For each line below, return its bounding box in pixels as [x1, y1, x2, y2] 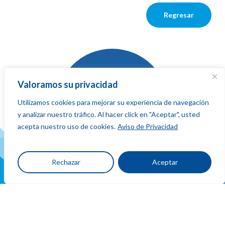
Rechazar [51, 158, 80, 166]
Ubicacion [77, 210, 113, 220]
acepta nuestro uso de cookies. [18, 122, 116, 131]
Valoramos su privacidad [18, 79, 118, 90]
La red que [89, 102, 135, 115]
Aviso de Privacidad [118, 122, 178, 131]
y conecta [89, 128, 127, 140]
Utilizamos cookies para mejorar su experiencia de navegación [18, 98, 209, 106]
